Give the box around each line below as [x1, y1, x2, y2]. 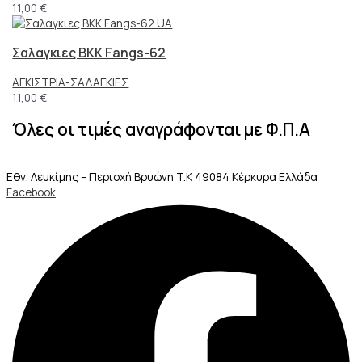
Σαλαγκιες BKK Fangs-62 [12, 43, 166, 61]
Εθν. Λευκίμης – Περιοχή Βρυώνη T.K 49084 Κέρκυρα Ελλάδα [6, 169, 318, 185]
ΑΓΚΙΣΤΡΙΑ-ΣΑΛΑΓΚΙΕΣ [12, 74, 129, 90]
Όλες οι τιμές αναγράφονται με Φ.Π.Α [12, 118, 311, 141]
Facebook [6, 184, 56, 200]
